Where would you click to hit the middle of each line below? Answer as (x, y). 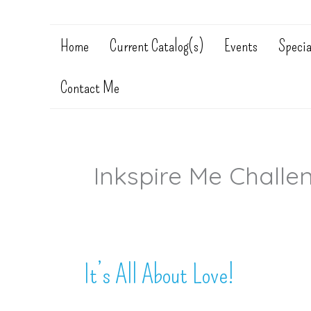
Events (241, 46)
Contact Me (90, 87)
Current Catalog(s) (157, 46)
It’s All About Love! (159, 275)
